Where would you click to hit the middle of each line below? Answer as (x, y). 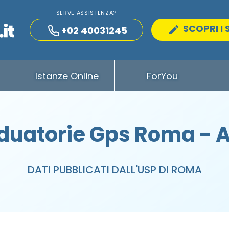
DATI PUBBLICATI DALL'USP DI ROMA (114, 170)
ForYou (162, 76)
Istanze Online (67, 76)
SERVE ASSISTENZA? (86, 13)
